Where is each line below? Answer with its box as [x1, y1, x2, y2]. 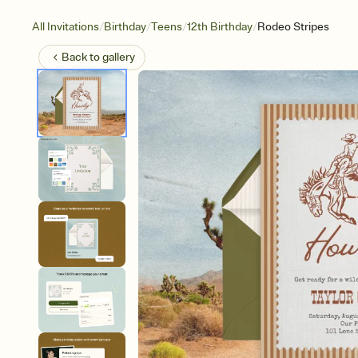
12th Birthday [187, 20, 253, 34]
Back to [62, 50, 102, 64]
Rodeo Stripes [257, 20, 329, 34]
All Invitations [32, 20, 99, 34]
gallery [102, 50, 135, 64]
